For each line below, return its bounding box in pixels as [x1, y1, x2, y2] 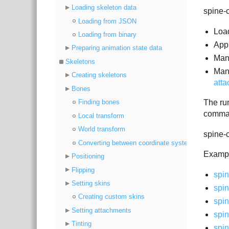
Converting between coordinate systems [78, 139, 197, 147]
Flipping [71, 166, 95, 174]
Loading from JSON [78, 17, 136, 25]
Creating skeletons [71, 71, 127, 79]
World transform [78, 125, 125, 133]
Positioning [71, 152, 104, 161]
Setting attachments [71, 206, 131, 214]
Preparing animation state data [71, 44, 162, 52]
